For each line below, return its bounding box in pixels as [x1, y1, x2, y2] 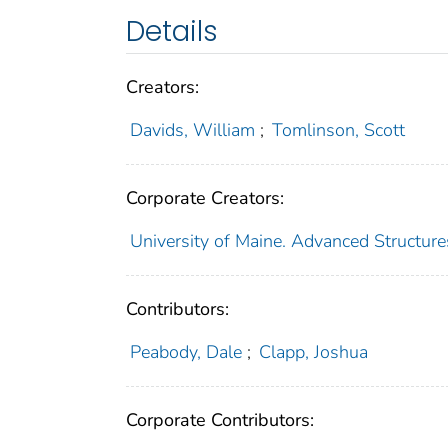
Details [126, 11, 218, 51]
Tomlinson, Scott [272, 117, 406, 142]
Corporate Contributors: [126, 407, 314, 432]
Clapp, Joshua [259, 339, 369, 364]
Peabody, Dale [129, 339, 242, 364]
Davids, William [129, 117, 255, 142]
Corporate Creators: [126, 185, 284, 210]
